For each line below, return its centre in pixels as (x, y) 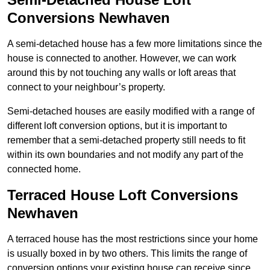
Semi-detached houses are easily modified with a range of (131, 111)
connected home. (44, 169)
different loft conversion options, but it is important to (117, 126)
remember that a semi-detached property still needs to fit (126, 140)
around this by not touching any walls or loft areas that (121, 73)
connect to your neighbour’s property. (86, 87)
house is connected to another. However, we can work (122, 58)
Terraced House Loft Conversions (123, 195)
